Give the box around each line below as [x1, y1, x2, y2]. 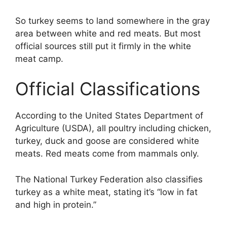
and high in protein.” [15, 199, 96, 210]
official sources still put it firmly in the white [15, 41, 191, 51]
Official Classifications [15, 78, 200, 100]
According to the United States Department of [15, 110, 203, 121]
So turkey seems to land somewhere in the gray [15, 15, 210, 26]
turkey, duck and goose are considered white [15, 136, 199, 146]
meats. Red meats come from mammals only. [15, 148, 199, 159]
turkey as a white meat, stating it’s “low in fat [15, 186, 198, 197]
